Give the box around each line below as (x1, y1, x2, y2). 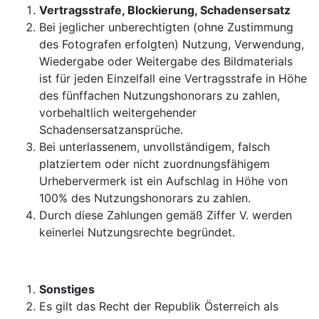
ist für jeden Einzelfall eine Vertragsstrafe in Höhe (39, 71, 307, 85)
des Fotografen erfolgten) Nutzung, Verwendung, (39, 37, 304, 51)
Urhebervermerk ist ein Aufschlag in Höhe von (39, 174, 288, 188)
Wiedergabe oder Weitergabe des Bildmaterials (39, 54, 293, 68)
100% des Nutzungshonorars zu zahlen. (39, 191, 251, 205)
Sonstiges (39, 282, 95, 296)
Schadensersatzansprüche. (39, 122, 183, 137)
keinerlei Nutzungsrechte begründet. (39, 225, 235, 239)
